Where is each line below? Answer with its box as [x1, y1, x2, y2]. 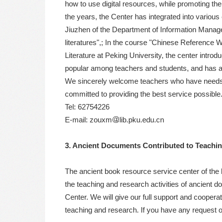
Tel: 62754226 [65, 102, 110, 111]
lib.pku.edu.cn [119, 115, 164, 124]
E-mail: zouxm [65, 115, 112, 124]
